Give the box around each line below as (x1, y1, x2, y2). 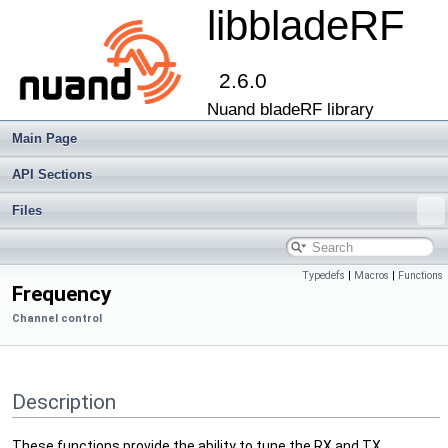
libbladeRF (207, 2, 405, 49)
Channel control (12, 312, 102, 325)
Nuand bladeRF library (207, 100, 374, 119)
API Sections (12, 167, 92, 182)
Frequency (12, 282, 112, 306)
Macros (354, 269, 389, 282)
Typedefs (302, 269, 345, 282)
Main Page (12, 131, 77, 146)
